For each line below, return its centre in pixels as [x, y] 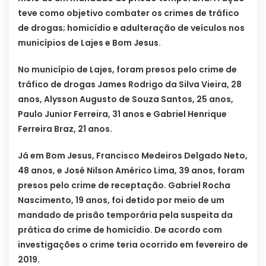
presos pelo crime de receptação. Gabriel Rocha [124, 186]
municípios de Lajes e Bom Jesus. [89, 43]
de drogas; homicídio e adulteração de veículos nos [131, 28]
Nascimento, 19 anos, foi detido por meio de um [121, 200]
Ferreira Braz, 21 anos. [65, 129]
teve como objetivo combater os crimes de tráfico [129, 13]
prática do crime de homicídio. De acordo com [120, 230]
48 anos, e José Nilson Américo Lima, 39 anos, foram [131, 171]
